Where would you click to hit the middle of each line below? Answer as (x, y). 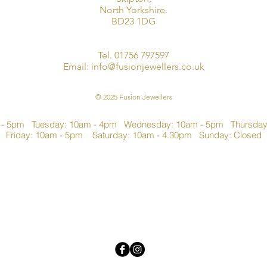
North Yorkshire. (133, 10)
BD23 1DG (133, 21)
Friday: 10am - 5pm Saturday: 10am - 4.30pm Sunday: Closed (133, 135)
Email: (77, 66)
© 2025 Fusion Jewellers (133, 97)
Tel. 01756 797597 (133, 55)
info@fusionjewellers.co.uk (148, 66)
